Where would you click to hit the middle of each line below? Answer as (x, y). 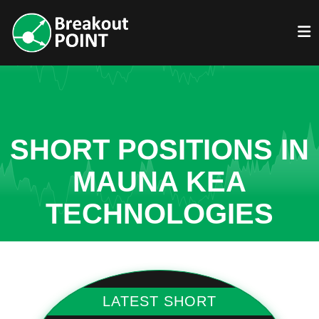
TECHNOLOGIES (159, 214)
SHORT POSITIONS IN (159, 150)
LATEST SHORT (159, 301)
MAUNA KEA (159, 182)
